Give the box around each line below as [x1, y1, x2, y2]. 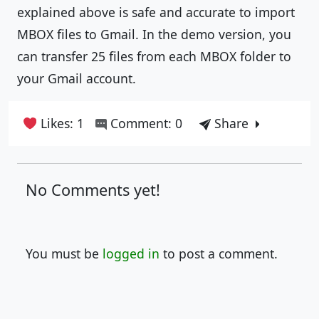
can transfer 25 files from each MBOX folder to [17, 48, 291, 65]
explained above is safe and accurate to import [17, 4, 295, 21]
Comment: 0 [107, 115, 183, 132]
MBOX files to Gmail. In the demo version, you [17, 26, 291, 43]
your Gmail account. [17, 70, 136, 87]
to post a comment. [159, 245, 278, 262]
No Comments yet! [26, 179, 160, 200]
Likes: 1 [41, 115, 85, 132]
